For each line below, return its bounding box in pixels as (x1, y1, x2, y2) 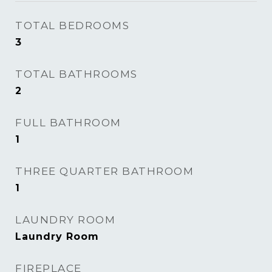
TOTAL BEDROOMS (15, 19, 129, 32)
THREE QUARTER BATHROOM (15, 165, 194, 177)
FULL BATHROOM (15, 117, 121, 129)
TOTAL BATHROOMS (15, 68, 138, 80)
